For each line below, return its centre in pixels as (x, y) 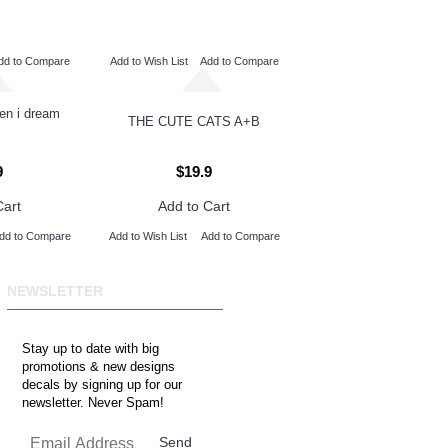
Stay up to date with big (90, 348)
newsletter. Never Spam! (93, 402)
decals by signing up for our (102, 384)
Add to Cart (194, 206)
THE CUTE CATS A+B (194, 122)
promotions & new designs (98, 366)
